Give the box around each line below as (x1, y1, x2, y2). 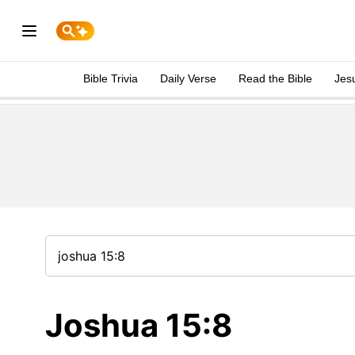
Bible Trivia (83, 72, 138, 85)
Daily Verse (160, 72, 216, 85)
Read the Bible (239, 72, 312, 85)
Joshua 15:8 (45, 306, 232, 345)
